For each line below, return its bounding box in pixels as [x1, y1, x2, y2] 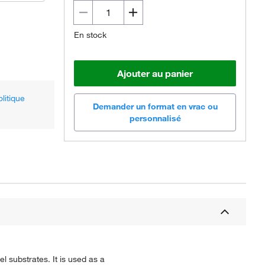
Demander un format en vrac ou [92, 101, 218, 112]
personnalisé [129, 113, 181, 124]
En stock [74, 30, 106, 40]
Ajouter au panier [117, 67, 193, 79]
